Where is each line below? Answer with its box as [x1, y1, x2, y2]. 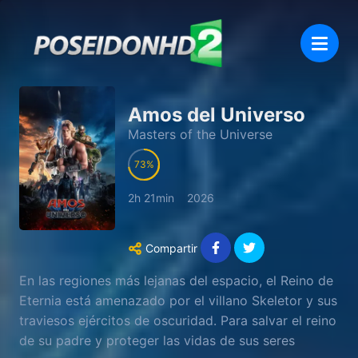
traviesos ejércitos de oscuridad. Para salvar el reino [19, 312, 336, 328]
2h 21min [128, 191, 174, 205]
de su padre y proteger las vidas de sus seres [19, 332, 295, 348]
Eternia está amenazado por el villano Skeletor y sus [19, 292, 337, 308]
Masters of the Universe [128, 126, 272, 142]
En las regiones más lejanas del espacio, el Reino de [19, 272, 333, 288]
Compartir [145, 241, 197, 255]
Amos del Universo [128, 103, 305, 126]
